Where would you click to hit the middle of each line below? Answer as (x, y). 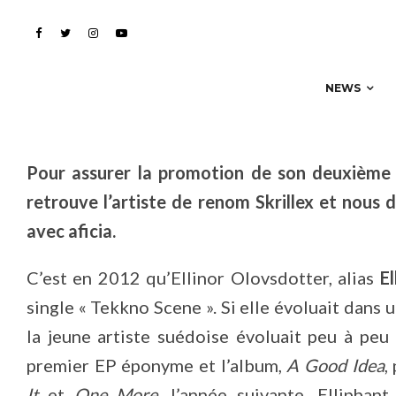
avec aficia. (71, 231)
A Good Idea (335, 365)
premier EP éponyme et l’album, (157, 365)
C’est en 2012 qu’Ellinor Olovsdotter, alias (203, 278)
